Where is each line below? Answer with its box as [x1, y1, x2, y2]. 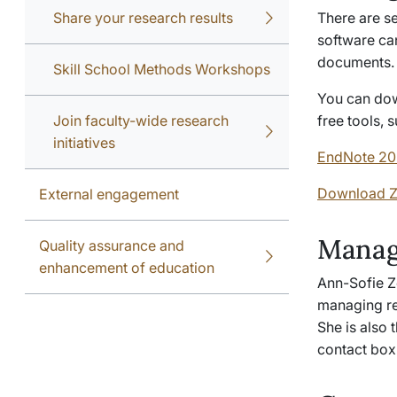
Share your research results [53, 9, 233, 27]
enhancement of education [39, 259, 214, 276]
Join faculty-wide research [53, 112, 229, 129]
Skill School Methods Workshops [53, 60, 270, 78]
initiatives [53, 134, 115, 152]
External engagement [39, 185, 179, 203]
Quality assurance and [39, 237, 184, 254]
